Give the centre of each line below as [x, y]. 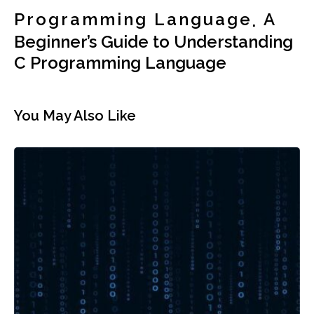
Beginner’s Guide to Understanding [153, 42]
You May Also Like [75, 116]
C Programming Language [122, 63]
